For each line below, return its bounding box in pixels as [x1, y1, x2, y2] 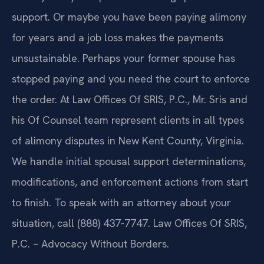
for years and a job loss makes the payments [12, 30, 223, 44]
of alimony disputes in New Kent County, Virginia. [12, 133, 244, 147]
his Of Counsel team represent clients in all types [12, 113, 244, 127]
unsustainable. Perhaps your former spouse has [12, 51, 235, 65]
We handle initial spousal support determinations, [12, 154, 246, 168]
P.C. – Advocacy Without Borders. [12, 236, 169, 250]
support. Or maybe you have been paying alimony [12, 9, 246, 24]
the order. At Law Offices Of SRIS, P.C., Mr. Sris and [12, 92, 247, 106]
